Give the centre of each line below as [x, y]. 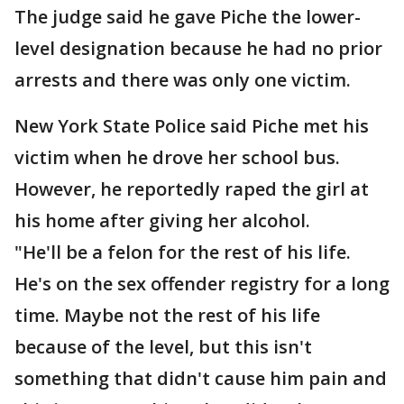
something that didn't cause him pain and [201, 378]
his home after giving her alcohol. [162, 220]
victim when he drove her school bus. [177, 157]
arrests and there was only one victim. [183, 80]
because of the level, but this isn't [163, 347]
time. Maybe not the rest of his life [167, 315]
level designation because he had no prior [198, 48]
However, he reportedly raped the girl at [192, 189]
